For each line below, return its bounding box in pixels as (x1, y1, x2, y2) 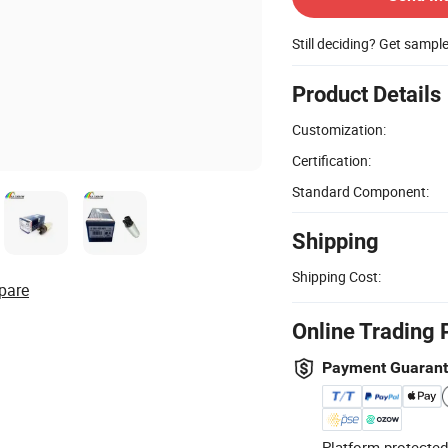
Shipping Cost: (292, 266, 381, 286)
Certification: (292, 150, 371, 170)
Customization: (292, 119, 386, 139)
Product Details (292, 81, 441, 107)
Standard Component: (292, 181, 429, 201)
